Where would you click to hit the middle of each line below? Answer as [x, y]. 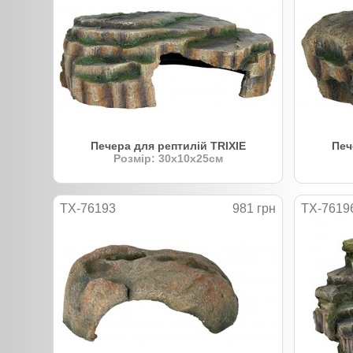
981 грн [254, 208]
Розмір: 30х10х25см [168, 158]
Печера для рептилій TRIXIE [168, 145]
